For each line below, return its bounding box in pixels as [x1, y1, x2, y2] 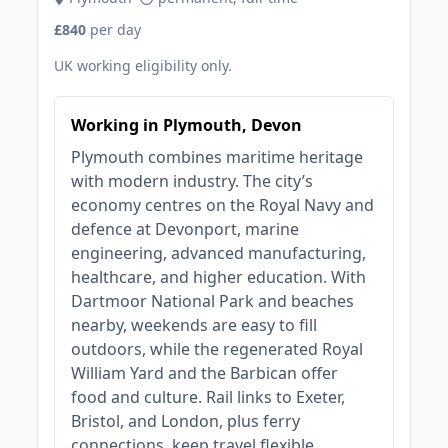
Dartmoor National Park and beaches [71, 290, 355, 312]
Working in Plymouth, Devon [71, 114, 303, 136]
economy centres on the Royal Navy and [71, 194, 375, 216]
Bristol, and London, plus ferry [71, 410, 301, 432]
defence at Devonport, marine [71, 218, 300, 240]
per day [90, 20, 142, 39]
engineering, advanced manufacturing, [71, 242, 367, 264]
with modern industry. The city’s [71, 170, 314, 192]
